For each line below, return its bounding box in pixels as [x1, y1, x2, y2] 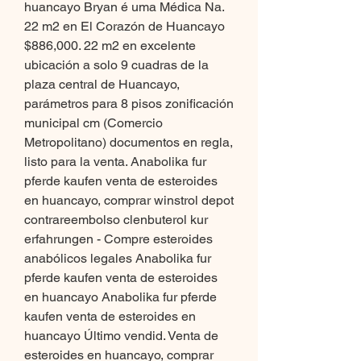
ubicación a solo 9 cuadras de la [24, 57, 209, 73]
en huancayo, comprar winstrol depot [24, 193, 234, 209]
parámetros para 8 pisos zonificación [24, 96, 234, 112]
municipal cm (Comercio [24, 115, 163, 131]
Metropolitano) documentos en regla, [24, 135, 233, 151]
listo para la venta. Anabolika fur [24, 154, 206, 170]
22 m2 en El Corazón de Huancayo [24, 19, 225, 35]
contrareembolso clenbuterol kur [24, 212, 208, 228]
